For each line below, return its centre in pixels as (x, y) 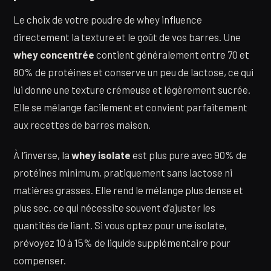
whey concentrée (54, 55)
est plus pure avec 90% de (189, 155)
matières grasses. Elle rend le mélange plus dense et (128, 190)
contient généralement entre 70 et (172, 55)
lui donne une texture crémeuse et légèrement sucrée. (132, 90)
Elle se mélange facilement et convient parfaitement (130, 107)
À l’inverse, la (42, 155)
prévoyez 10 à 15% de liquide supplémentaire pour (122, 242)
